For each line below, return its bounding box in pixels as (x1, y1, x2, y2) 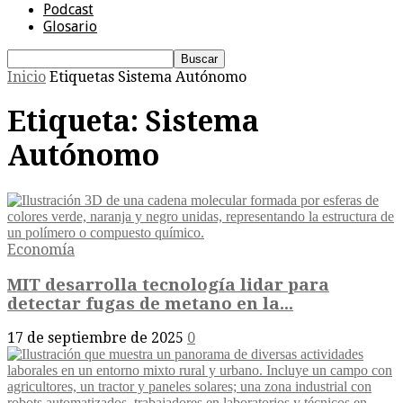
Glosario (43, 18, 97, 35)
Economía (7, 240, 75, 258)
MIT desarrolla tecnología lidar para (7, 274, 329, 294)
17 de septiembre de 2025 (7, 329, 184, 347)
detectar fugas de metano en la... (7, 293, 293, 313)
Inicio (7, 68, 46, 85)
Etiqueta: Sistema (7, 104, 259, 139)
